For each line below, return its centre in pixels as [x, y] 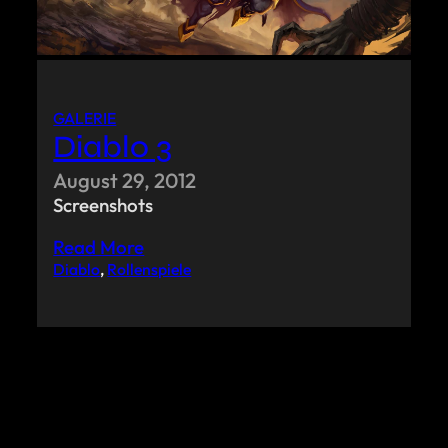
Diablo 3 [113, 147]
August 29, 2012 [125, 180]
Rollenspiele [149, 269]
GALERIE [85, 118]
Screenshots [103, 205]
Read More [99, 247]
